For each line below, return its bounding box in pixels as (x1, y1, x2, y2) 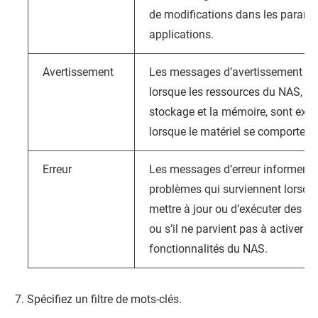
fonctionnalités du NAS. (149, 242, 268, 256)
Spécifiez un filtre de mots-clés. (27, 292, 182, 306)
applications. (149, 28, 214, 41)
